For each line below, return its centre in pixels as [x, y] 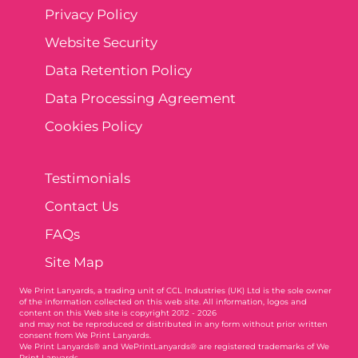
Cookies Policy [93, 126]
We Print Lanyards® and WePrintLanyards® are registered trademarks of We [174, 346]
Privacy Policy [91, 14]
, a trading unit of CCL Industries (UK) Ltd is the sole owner [213, 290]
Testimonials [88, 178]
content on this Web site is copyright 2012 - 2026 [118, 312]
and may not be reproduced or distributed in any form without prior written [173, 324]
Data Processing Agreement [140, 98]
